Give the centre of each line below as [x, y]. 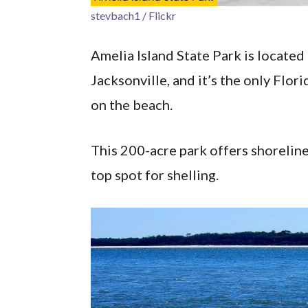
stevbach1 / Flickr [133, 16]
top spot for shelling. [155, 175]
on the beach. [132, 105]
